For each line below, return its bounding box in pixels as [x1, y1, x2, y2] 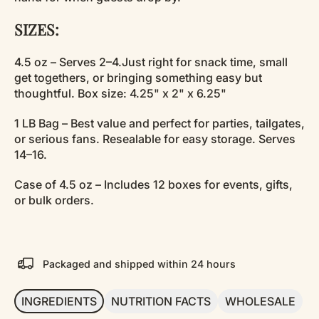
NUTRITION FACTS [111, 294, 211, 309]
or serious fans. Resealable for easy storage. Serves [14, 132, 296, 147]
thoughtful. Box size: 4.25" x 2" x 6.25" [14, 86, 226, 101]
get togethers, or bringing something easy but [14, 70, 262, 85]
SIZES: [14, 19, 59, 40]
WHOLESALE [225, 294, 296, 309]
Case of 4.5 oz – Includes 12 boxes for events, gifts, [14, 177, 293, 192]
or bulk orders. [14, 193, 94, 208]
